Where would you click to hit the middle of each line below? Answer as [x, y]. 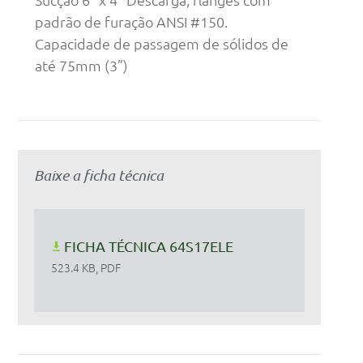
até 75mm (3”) [82, 65]
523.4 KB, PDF [86, 267]
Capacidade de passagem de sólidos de [162, 43]
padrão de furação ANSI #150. [132, 21]
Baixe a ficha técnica [98, 175]
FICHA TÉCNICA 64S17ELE [149, 246]
